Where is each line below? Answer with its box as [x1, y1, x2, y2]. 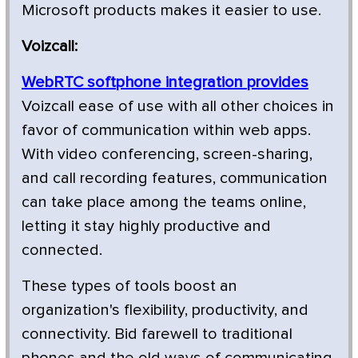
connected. [22, 241, 102, 258]
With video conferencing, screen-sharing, [22, 145, 312, 162]
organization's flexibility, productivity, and [22, 301, 308, 318]
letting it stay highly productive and [22, 217, 271, 234]
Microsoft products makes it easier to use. [22, 2, 321, 18]
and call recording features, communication [22, 169, 328, 186]
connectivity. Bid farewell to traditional [22, 325, 292, 342]
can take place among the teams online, [22, 193, 306, 210]
